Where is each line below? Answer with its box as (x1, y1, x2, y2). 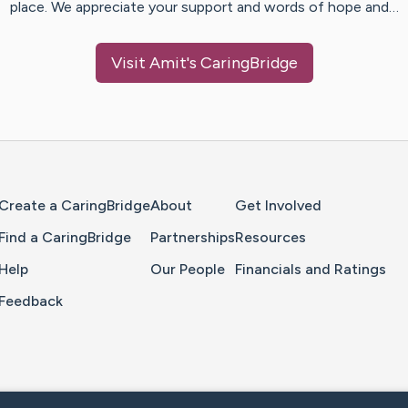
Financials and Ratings (235, 260, 386, 279)
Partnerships (150, 229, 235, 247)
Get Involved (235, 197, 321, 215)
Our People (150, 260, 225, 279)
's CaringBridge (186, 53, 298, 74)
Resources (235, 229, 306, 247)
